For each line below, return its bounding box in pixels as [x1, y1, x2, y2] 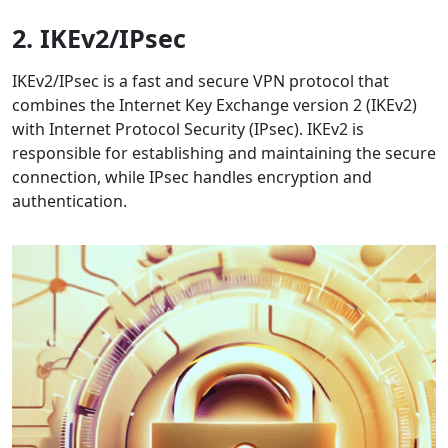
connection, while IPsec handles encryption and [12, 166, 372, 189]
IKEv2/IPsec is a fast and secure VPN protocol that [12, 70, 389, 93]
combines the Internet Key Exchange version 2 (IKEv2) [12, 94, 417, 117]
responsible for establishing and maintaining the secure [12, 142, 436, 165]
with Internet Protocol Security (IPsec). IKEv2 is [12, 118, 364, 141]
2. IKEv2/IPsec [12, 21, 186, 56]
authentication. [12, 190, 127, 213]
